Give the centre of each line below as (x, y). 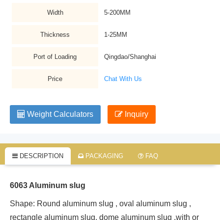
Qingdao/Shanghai (130, 57)
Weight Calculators (59, 114)
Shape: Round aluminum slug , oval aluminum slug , (100, 204)
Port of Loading (55, 57)
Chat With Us (123, 79)
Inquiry (136, 114)
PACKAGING (103, 156)
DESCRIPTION (41, 156)
